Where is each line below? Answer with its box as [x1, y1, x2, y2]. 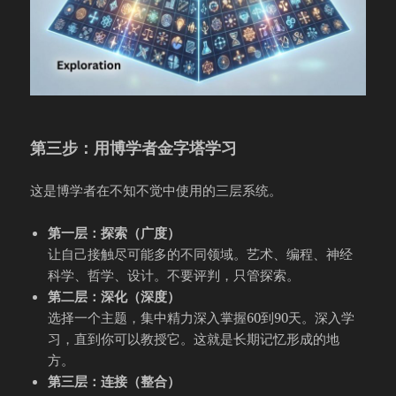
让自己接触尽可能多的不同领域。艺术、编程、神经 [48, 244, 354, 263]
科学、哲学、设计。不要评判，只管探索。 [48, 265, 301, 284]
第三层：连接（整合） [48, 371, 181, 390]
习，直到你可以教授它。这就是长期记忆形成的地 [48, 329, 340, 347]
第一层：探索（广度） [48, 223, 181, 241]
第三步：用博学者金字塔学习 [30, 136, 238, 158]
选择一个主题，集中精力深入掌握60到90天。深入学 [48, 308, 355, 326]
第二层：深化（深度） [48, 286, 181, 305]
